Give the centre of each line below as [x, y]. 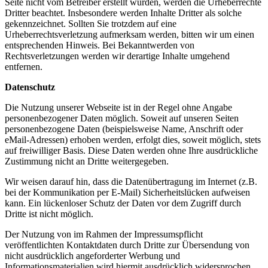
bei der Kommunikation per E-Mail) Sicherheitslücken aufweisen [127, 193]
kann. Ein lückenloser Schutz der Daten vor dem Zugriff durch [123, 203]
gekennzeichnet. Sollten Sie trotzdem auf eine [91, 24]
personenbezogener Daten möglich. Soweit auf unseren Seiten [122, 118]
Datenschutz [30, 87]
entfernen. [24, 67]
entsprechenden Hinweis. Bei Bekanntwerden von [100, 45]
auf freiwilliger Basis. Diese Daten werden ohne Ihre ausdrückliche [131, 151]
